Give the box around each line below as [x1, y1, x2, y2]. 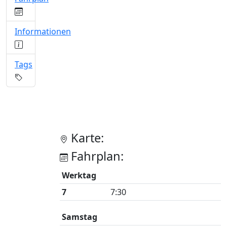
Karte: [68, 130, 104, 146]
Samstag [62, 211, 97, 222]
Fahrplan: [68, 148, 124, 164]
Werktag [62, 170, 96, 181]
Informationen [15, 26, 71, 37]
